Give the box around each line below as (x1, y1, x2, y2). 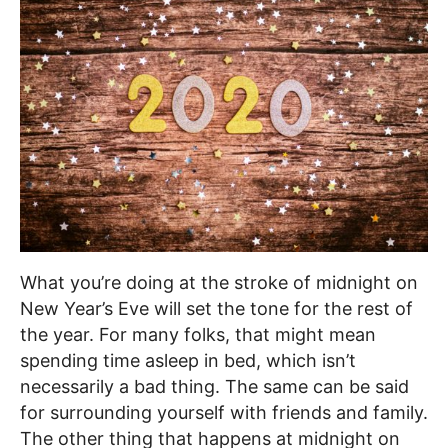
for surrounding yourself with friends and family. (20, 402, 428, 423)
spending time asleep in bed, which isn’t (20, 350, 356, 371)
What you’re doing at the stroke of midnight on (20, 272, 418, 293)
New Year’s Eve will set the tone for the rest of (20, 298, 413, 319)
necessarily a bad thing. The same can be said (20, 376, 409, 397)
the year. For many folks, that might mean (20, 324, 376, 345)
